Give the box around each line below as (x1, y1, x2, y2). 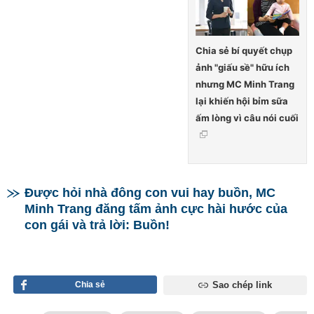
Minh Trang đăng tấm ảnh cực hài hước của (25, 201, 287, 216)
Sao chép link (212, 279, 272, 290)
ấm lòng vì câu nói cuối (196, 111, 299, 123)
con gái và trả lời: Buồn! (25, 217, 170, 232)
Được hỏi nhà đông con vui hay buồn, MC (25, 185, 275, 200)
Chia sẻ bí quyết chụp (196, 44, 292, 56)
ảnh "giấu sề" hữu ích (196, 61, 289, 73)
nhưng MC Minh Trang (196, 78, 294, 90)
